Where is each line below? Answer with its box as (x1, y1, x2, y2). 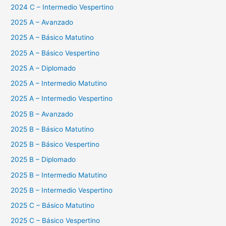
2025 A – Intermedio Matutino (11, 79, 107, 88)
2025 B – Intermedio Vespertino (11, 186, 113, 194)
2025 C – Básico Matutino (11, 201, 95, 210)
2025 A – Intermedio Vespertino (11, 94, 113, 103)
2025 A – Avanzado (11, 18, 74, 27)
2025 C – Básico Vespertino (11, 216, 100, 225)
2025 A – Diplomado (11, 64, 76, 72)
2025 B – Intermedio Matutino (11, 171, 107, 179)
